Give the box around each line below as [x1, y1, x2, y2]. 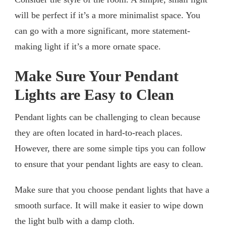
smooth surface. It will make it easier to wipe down [15, 200, 203, 210]
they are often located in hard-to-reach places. [15, 127, 183, 138]
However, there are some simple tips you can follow [15, 143, 206, 153]
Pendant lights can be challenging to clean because [15, 111, 200, 122]
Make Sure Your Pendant [15, 67, 179, 85]
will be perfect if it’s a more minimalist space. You [15, 10, 200, 20]
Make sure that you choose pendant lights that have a [15, 184, 209, 195]
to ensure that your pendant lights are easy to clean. [15, 158, 203, 169]
